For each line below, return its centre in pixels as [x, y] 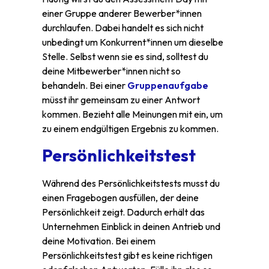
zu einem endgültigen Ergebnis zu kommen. [130, 129]
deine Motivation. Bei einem [99, 240]
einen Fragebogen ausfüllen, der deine [120, 197]
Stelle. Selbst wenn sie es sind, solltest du [125, 57]
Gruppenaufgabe [168, 86]
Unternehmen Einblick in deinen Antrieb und [131, 226]
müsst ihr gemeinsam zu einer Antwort [121, 100]
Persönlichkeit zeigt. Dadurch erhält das [123, 212]
